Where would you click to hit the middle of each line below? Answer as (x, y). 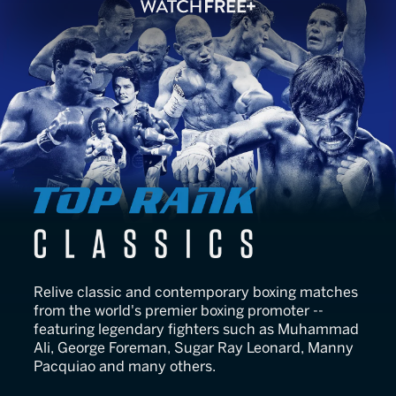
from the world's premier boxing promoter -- (179, 311)
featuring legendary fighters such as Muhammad (196, 329)
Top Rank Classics (154, 201)
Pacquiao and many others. (125, 366)
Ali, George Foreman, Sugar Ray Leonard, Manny (194, 348)
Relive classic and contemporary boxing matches (196, 292)
